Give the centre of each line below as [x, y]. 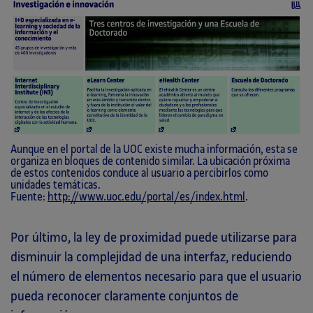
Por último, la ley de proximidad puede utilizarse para [154, 238]
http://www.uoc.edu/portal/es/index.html [146, 198]
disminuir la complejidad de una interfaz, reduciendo [151, 257]
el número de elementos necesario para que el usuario [156, 277]
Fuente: [29, 198]
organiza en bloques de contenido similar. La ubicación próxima [150, 162]
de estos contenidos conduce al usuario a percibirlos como [139, 174]
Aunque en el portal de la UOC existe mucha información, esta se [154, 150]
